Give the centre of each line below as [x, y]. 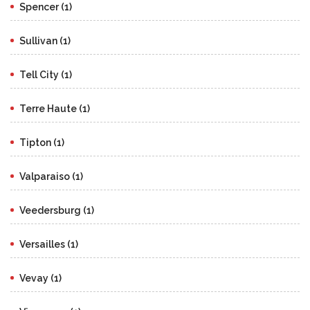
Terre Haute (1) [55, 108]
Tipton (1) [42, 142]
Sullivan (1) [45, 40]
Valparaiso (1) [51, 176]
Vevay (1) [40, 278]
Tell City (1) [46, 74]
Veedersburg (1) [57, 210]
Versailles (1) [49, 244]
